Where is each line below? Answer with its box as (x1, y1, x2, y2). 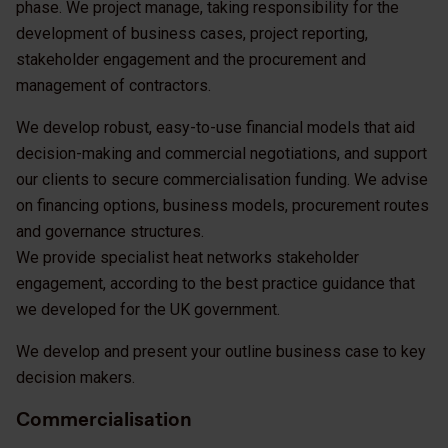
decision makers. (16, 368, 135, 388)
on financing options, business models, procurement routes (16, 196, 429, 216)
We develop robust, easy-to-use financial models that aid (16, 118, 415, 138)
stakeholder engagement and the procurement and (16, 50, 366, 70)
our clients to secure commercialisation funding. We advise (16, 170, 428, 190)
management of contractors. (16, 76, 211, 96)
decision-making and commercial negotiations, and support (16, 144, 427, 164)
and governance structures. (16, 222, 204, 242)
